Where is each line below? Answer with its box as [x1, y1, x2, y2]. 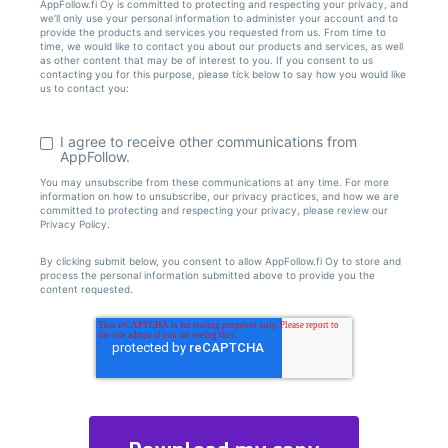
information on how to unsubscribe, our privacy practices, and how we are [40, 190, 399, 203]
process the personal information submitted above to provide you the [40, 268, 375, 281]
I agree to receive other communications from [60, 133, 357, 151]
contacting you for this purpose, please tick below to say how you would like [40, 67, 406, 80]
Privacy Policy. [40, 218, 110, 231]
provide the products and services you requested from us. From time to [40, 25, 386, 38]
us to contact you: [40, 81, 129, 94]
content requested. [40, 282, 133, 295]
